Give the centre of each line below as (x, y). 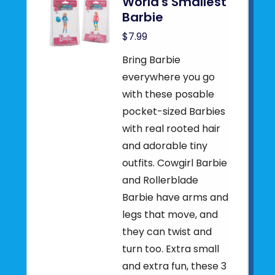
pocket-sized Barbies (174, 111)
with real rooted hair (172, 129)
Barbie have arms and (176, 197)
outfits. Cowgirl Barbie (175, 163)
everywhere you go (169, 77)
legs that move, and (170, 215)
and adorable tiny (165, 146)
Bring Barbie (152, 60)
